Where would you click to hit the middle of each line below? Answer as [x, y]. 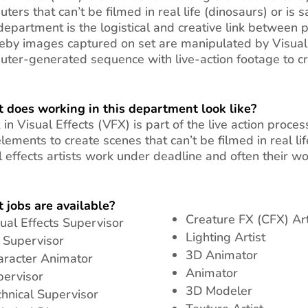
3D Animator [221, 255]
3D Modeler [219, 291]
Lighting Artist [225, 238]
